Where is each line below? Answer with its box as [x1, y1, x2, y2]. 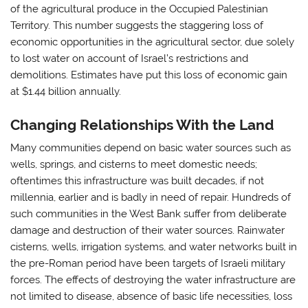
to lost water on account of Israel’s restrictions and [10, 52, 249, 65]
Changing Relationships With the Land [10, 115, 275, 133]
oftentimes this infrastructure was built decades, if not [10, 175, 265, 188]
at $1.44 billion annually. [10, 85, 122, 98]
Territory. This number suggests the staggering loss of [10, 19, 264, 32]
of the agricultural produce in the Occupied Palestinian [10, 3, 269, 16]
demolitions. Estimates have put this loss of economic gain [10, 69, 288, 82]
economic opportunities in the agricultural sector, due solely [10, 36, 295, 49]
